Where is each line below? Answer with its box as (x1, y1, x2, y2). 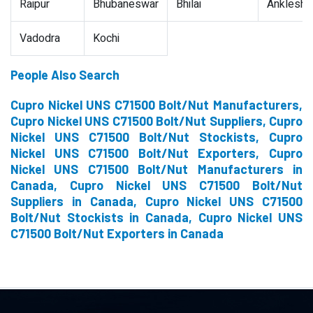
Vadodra (20, 30, 60, 47)
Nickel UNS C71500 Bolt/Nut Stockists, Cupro (10, 129, 303, 145)
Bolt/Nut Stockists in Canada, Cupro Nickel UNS (10, 210, 303, 225)
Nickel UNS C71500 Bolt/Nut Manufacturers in (10, 161, 303, 177)
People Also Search (10, 67, 119, 82)
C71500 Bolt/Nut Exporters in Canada (10, 226, 224, 241)
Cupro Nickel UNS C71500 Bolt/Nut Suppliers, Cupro (10, 113, 303, 129)
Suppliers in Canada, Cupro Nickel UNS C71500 (10, 194, 303, 209)
